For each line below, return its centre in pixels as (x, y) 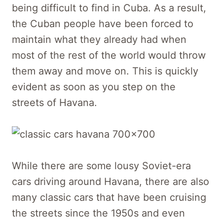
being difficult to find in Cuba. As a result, (109, 8)
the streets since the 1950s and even (98, 213)
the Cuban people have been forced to (103, 23)
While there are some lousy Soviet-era (101, 166)
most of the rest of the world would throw (109, 55)
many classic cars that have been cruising (109, 197)
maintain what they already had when (99, 39)
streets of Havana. (55, 102)
